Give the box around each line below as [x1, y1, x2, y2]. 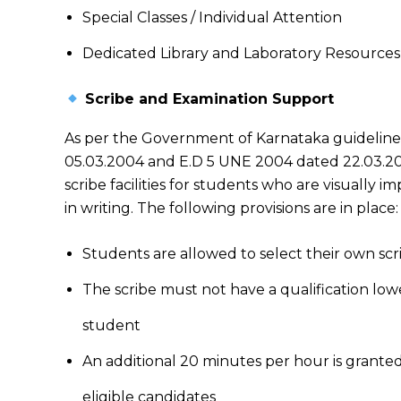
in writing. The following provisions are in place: [64, 200, 398, 217]
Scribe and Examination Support [81, 90, 335, 107]
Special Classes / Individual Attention [82, 9, 342, 26]
